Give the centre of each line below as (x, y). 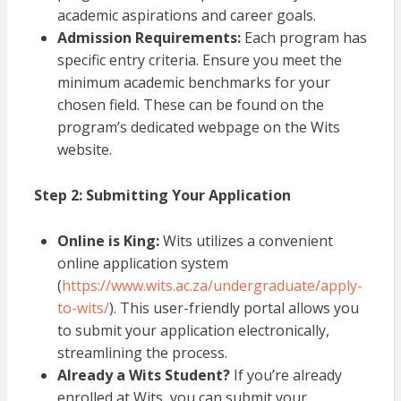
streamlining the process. (142, 353)
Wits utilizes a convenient (246, 241)
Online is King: (108, 241)
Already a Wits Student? (143, 375)
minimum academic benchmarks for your (193, 83)
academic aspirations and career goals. (186, 16)
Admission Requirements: (149, 38)
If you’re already (286, 375)
